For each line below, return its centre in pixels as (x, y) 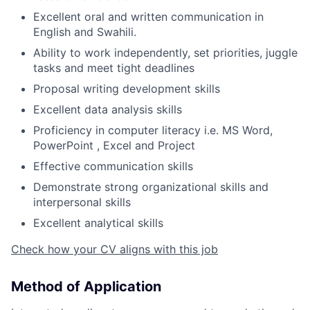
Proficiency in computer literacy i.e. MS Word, (153, 130)
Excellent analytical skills (98, 223)
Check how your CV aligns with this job (115, 249)
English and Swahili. (85, 32)
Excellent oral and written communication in (148, 17)
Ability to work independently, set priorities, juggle (165, 53)
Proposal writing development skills (127, 89)
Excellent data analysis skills (108, 109)
